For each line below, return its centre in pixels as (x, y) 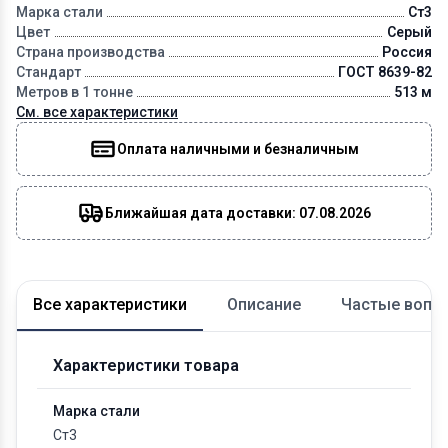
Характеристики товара (146, 365)
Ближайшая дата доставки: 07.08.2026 (237, 212)
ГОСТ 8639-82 (384, 71)
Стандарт (48, 71)
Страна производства (90, 51)
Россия (406, 51)
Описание (264, 304)
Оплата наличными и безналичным (237, 148)
